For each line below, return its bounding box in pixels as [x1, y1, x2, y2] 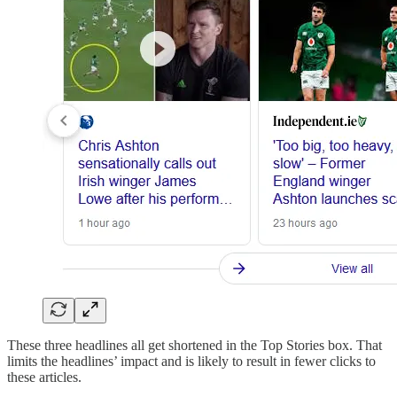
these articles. [7, 369, 82, 385]
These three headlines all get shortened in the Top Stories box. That [7, 337, 382, 353]
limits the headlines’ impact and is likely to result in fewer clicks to [7, 353, 376, 369]
